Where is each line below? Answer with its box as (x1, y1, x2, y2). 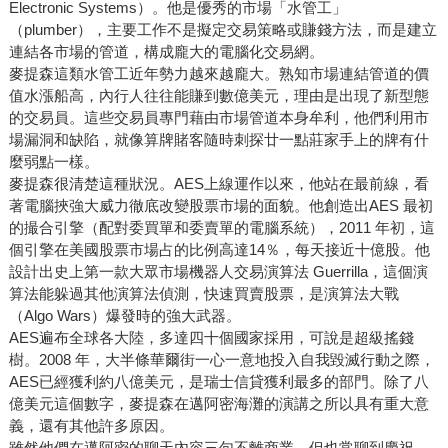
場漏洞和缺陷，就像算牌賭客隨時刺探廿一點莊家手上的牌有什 (8, 131, 429, 149)
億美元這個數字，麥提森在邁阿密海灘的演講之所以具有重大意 (8, 395, 429, 413)
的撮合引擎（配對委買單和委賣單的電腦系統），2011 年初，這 (8, 219, 435, 237)
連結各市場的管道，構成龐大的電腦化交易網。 (8, 43, 324, 61)
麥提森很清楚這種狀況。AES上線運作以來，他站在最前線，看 (8, 175, 429, 193)
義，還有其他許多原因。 (8, 417, 174, 435)
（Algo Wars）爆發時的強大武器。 (8, 307, 241, 325)
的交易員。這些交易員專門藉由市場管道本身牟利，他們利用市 (8, 109, 429, 127)
